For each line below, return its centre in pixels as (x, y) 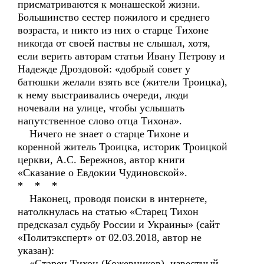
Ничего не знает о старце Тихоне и (103, 134)
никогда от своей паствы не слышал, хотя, (114, 43)
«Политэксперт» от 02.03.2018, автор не (110, 237)
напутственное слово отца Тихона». (100, 121)
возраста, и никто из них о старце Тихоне (113, 30)
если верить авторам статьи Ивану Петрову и (121, 56)
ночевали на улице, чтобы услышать (101, 108)
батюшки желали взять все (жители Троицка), (123, 82)
